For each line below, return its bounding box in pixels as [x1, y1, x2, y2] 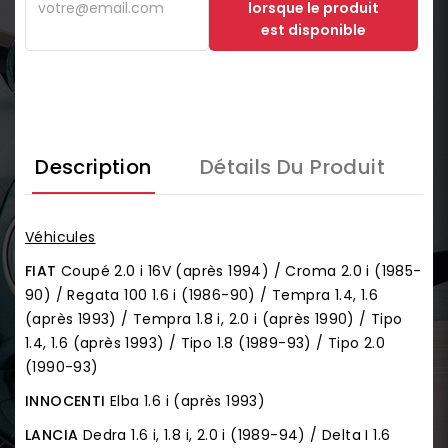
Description [35, 152, 152, 181]
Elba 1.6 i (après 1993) [105, 390, 266, 411]
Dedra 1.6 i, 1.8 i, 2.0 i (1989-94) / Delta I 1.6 [82, 424, 391, 445]
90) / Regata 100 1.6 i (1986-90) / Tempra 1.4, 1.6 [25, 284, 378, 305]
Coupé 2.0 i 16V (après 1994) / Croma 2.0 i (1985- [56, 260, 422, 281]
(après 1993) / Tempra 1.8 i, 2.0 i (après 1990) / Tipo [25, 308, 403, 329]
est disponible [261, 19, 367, 40]
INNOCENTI [25, 390, 106, 411]
